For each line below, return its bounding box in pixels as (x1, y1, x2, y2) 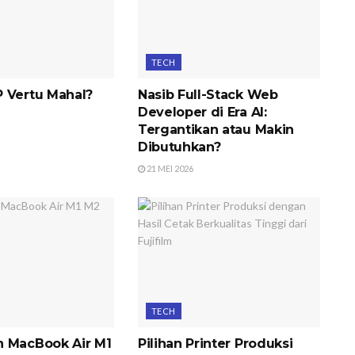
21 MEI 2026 (144, 162, 193, 174)
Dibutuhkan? (137, 139, 221, 155)
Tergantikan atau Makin (137, 121, 294, 137)
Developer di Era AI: (137, 104, 267, 120)
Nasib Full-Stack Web (137, 86, 278, 102)
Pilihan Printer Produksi (137, 336, 293, 352)
